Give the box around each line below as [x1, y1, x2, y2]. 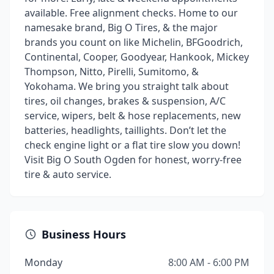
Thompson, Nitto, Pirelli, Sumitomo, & [24, 65, 199, 78]
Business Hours [42, 227, 126, 242]
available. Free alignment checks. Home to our [24, 6, 238, 20]
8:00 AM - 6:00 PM [168, 256, 250, 269]
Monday [24, 256, 62, 269]
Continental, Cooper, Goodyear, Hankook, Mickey [24, 50, 249, 64]
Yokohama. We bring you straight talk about [24, 80, 229, 93]
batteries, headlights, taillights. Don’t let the [24, 124, 226, 137]
